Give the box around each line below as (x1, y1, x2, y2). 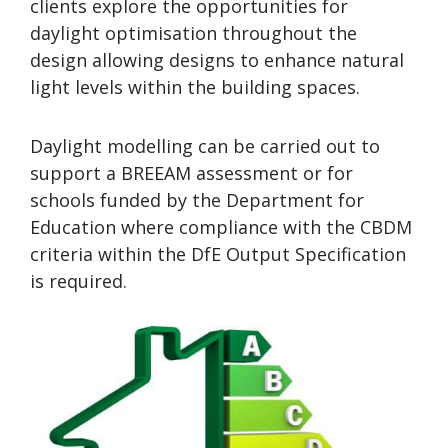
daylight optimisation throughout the (30, 21, 357, 45)
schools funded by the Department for (30, 187, 364, 212)
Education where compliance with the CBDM (30, 214, 412, 239)
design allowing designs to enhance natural (30, 48, 404, 72)
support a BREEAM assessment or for (30, 160, 353, 185)
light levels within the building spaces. (30, 75, 360, 99)
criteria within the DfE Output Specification (30, 241, 406, 266)
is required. (30, 268, 127, 293)
